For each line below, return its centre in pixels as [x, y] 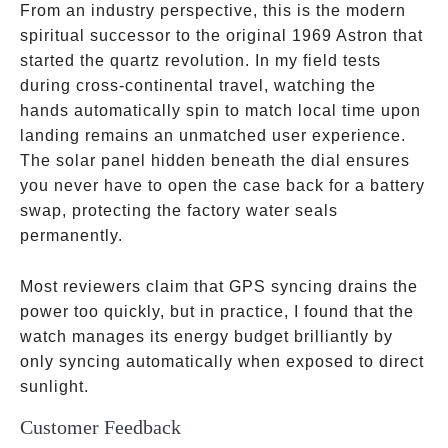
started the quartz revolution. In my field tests [200, 60]
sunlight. [54, 386]
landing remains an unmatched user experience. [213, 135]
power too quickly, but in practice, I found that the [217, 311]
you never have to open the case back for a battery [222, 185]
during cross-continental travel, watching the [198, 85]
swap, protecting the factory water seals [179, 210]
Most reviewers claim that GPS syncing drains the [219, 286]
